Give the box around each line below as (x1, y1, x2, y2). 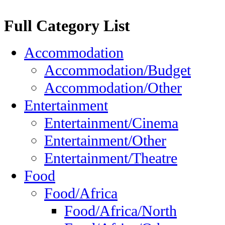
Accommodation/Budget (44, 62, 191, 79)
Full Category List (4, 17, 130, 35)
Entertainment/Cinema (44, 115, 178, 132)
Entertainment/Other (44, 132, 166, 150)
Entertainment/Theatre (44, 150, 177, 167)
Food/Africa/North (64, 202, 177, 220)
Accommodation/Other (44, 79, 182, 97)
